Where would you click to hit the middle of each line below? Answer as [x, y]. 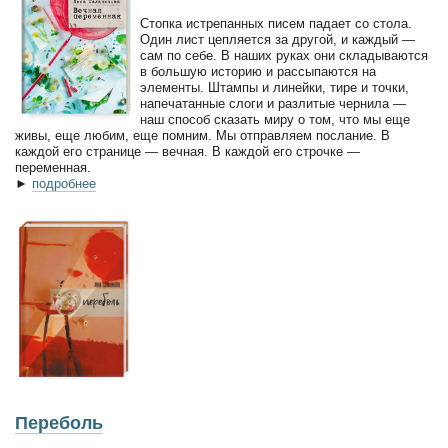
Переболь [59, 423]
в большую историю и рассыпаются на [258, 72]
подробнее [64, 184]
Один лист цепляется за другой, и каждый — [277, 40]
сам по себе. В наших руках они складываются [284, 56]
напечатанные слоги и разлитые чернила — [273, 104]
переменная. [53, 168]
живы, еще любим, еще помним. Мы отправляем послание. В [202, 136]
